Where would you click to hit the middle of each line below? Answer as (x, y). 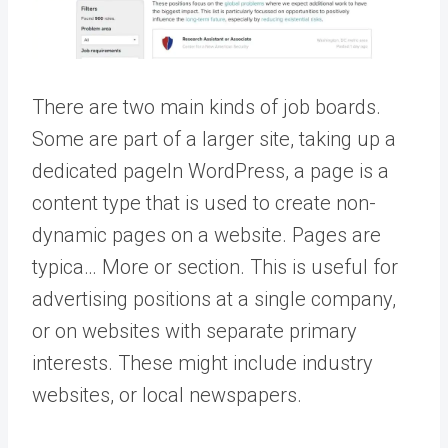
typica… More (90, 266)
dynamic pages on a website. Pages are (206, 234)
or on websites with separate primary (194, 330)
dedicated (77, 170)
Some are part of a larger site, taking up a (214, 138)
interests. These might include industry (202, 362)
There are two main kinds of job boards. (206, 106)
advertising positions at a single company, (214, 298)
